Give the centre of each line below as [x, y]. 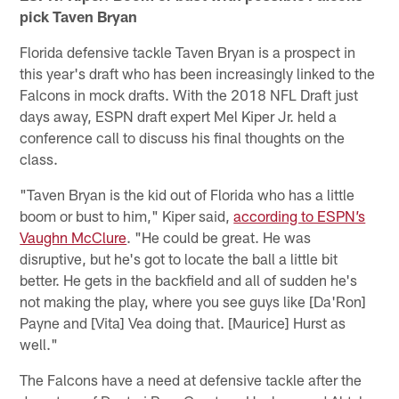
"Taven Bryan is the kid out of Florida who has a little [187, 194]
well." [39, 343]
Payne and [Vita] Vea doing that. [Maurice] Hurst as [183, 322]
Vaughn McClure [73, 236]
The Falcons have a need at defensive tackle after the [191, 379]
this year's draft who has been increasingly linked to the [198, 73]
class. [39, 158]
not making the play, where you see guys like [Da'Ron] [193, 301]
